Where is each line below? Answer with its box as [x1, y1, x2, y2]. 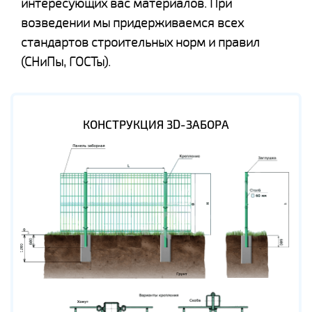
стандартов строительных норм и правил [21, 34, 260, 51]
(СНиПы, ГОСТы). [21, 54, 111, 70]
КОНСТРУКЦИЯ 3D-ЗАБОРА [83, 116, 229, 133]
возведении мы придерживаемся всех [21, 15, 244, 31]
